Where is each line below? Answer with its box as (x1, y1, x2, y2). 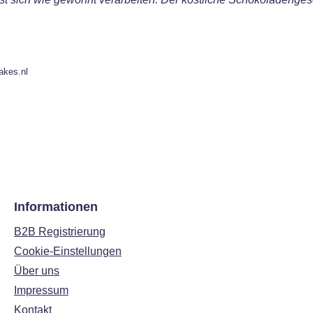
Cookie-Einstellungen (14, 245, 122, 257)
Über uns (14, 265, 59, 277)
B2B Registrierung (14, 226, 105, 238)
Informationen (14, 200, 98, 214)
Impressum (14, 284, 68, 296)
